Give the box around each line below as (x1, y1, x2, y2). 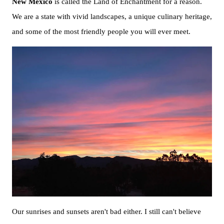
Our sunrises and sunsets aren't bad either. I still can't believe (12, 207, 201, 216)
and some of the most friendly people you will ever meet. (12, 26, 190, 35)
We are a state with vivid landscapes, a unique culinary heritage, (12, 11, 212, 20)
